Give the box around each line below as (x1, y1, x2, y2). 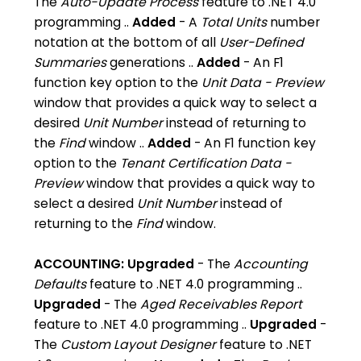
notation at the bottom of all (34, 34, 220, 51)
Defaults (34, 276, 87, 293)
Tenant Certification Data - (120, 155, 293, 172)
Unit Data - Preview (201, 74, 325, 91)
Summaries (34, 54, 107, 71)
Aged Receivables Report (140, 296, 303, 313)
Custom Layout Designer (60, 336, 217, 353)
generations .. (106, 54, 197, 71)
